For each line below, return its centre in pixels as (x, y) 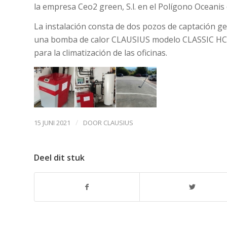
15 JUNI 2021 (52, 122)
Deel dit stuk (59, 157)
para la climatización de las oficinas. (101, 53)
